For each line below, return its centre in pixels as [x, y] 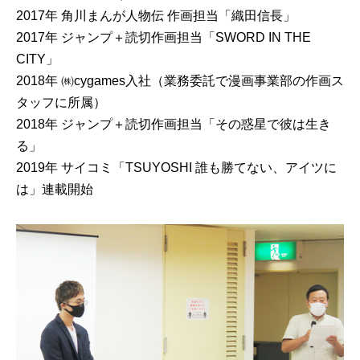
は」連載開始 [55, 189]
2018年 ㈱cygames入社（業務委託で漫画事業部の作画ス [180, 80]
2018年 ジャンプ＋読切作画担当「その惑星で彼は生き [174, 124]
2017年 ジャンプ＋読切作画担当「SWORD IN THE [164, 37]
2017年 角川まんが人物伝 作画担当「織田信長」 [156, 15]
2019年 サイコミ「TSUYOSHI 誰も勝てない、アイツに [176, 167]
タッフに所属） [61, 102]
